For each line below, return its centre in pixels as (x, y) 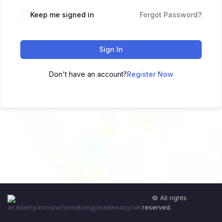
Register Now (150, 74)
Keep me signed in (62, 15)
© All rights (169, 198)
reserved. (157, 207)
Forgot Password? (171, 15)
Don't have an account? (88, 74)
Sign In (111, 49)
